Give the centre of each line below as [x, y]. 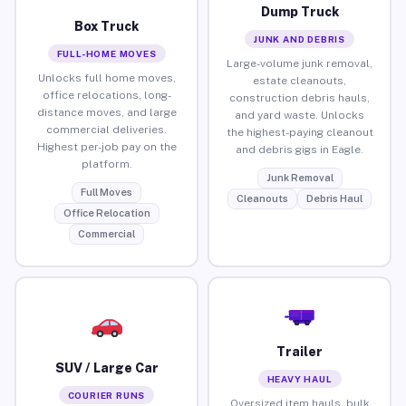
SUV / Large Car [106, 367]
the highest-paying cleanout [300, 132]
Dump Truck [300, 11]
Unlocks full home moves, [106, 77]
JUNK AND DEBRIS [300, 39]
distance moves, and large [106, 112]
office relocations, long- [106, 95]
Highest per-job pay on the [106, 146]
